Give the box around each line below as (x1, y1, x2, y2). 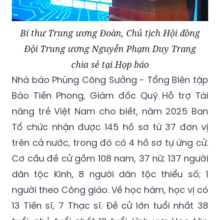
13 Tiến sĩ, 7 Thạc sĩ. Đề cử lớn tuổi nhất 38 (12, 199, 208, 212)
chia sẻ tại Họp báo (71, 58, 149, 71)
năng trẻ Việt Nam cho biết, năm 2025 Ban (12, 105, 208, 118)
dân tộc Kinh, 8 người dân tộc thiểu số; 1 (12, 168, 208, 181)
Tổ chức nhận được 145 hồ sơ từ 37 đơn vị (12, 121, 208, 134)
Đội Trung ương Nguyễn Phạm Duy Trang (24, 43, 196, 55)
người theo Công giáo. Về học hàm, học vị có (12, 184, 208, 196)
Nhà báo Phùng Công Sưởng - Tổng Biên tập (12, 74, 208, 86)
